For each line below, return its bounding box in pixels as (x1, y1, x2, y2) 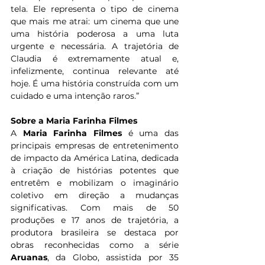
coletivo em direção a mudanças (11, 190, 179, 201)
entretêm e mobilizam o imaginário (11, 177, 179, 189)
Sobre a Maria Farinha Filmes (11, 115, 137, 127)
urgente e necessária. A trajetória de (11, 41, 179, 52)
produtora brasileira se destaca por (11, 227, 179, 238)
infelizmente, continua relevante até (11, 66, 179, 77)
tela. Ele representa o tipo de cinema (11, 4, 179, 15)
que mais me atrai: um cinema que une (11, 16, 179, 27)
